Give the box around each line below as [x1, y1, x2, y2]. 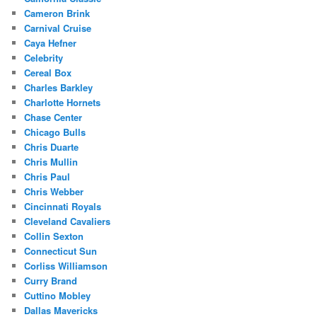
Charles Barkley [24, 80, 93, 94]
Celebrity [24, 50, 64, 64]
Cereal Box [24, 65, 72, 79]
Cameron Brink [24, 6, 91, 20]
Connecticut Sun [24, 243, 98, 258]
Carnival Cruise [24, 21, 92, 35]
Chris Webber [24, 184, 84, 198]
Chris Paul [24, 169, 71, 183]
